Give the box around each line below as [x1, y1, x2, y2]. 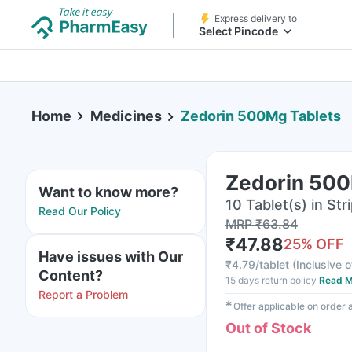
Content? [38, 267, 103, 284]
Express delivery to [214, 13, 297, 24]
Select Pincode [199, 24, 278, 38]
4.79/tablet [232, 258, 289, 271]
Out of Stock [225, 320, 311, 336]
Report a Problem [38, 288, 128, 301]
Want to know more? [38, 184, 178, 200]
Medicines [90, 108, 162, 124]
